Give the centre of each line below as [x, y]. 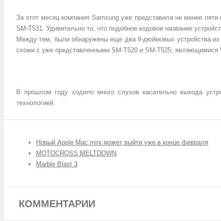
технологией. [36, 103]
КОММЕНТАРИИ [57, 204]
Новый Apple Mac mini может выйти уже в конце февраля [122, 142]
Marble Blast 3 [57, 164]
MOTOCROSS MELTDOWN [76, 153]
